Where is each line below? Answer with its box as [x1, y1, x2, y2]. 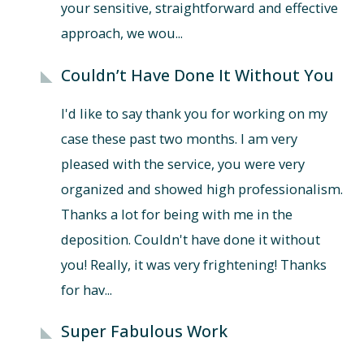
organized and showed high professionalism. [60, 179, 343, 198]
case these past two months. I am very [60, 128, 297, 148]
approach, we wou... [60, 24, 183, 43]
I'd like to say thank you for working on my [60, 103, 327, 123]
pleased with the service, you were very [60, 154, 305, 173]
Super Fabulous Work [60, 320, 227, 343]
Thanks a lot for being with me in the [60, 204, 292, 223]
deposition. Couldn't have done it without [60, 229, 320, 249]
